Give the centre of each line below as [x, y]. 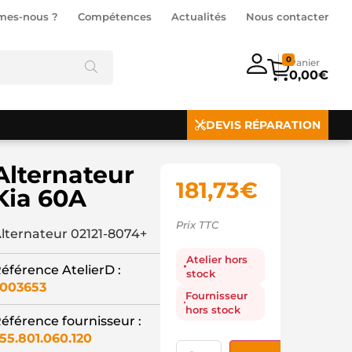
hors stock [213, 310]
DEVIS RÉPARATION [263, 125]
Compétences [115, 16]
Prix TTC [197, 225]
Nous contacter [287, 16]
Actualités [199, 16]
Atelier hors [216, 259]
